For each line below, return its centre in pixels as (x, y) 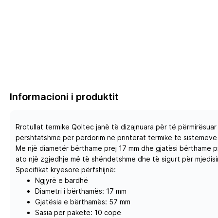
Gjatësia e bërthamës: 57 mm (83, 202)
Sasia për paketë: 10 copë (78, 212)
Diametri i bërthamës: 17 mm (81, 191)
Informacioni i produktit (64, 97)
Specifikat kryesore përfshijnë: (66, 170)
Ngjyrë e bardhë (62, 180)
